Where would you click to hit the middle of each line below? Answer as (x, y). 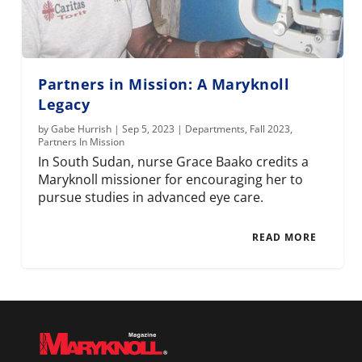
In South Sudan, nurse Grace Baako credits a (174, 161)
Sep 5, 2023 (149, 128)
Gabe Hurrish (82, 128)
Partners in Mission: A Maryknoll (164, 84)
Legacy (64, 104)
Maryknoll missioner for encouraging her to (171, 179)
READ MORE (284, 237)
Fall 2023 (270, 128)
